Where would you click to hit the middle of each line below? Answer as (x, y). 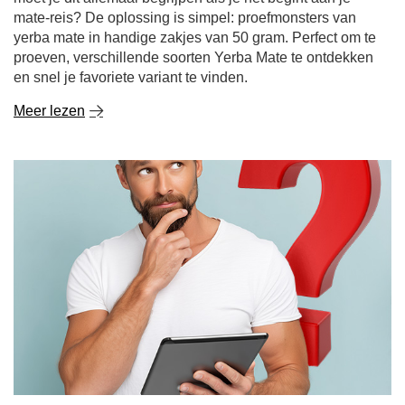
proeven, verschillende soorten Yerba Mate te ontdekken (193, 57)
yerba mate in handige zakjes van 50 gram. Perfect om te (195, 38)
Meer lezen (49, 111)
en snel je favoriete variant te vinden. (131, 77)
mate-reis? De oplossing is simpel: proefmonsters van (185, 18)
